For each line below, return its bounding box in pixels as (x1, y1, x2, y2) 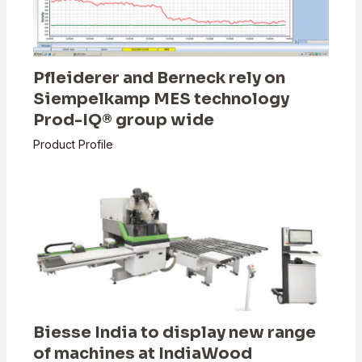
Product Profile (33, 137, 114, 152)
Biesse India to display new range (33, 322, 317, 343)
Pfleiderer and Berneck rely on (33, 68, 286, 89)
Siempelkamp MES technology (33, 89, 290, 110)
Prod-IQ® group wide (33, 110, 215, 131)
